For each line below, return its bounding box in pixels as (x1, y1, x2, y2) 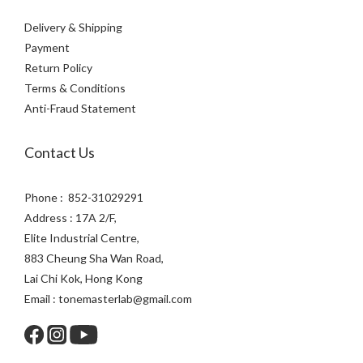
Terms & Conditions (24, 81, 126, 95)
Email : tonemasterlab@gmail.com (24, 292, 192, 305)
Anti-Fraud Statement (24, 101, 136, 115)
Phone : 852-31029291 (24, 190, 143, 204)
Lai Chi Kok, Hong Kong (24, 271, 143, 285)
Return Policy (24, 61, 92, 75)
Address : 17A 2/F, (24, 211, 117, 224)
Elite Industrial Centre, (24, 231, 139, 245)
